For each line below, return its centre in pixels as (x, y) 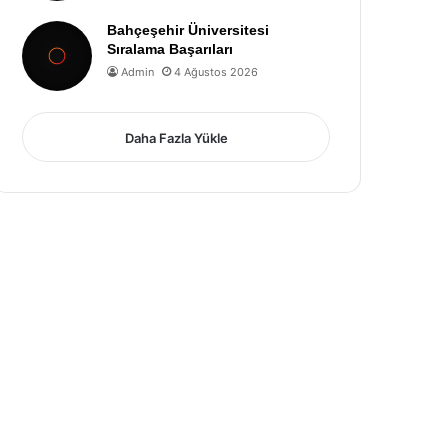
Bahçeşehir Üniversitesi (188, 30)
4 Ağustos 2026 (216, 72)
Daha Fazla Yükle (176, 138)
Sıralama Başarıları (170, 49)
